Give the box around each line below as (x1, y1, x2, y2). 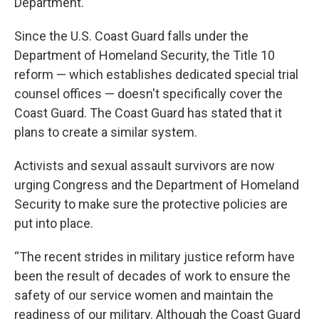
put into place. (14, 215, 93, 231)
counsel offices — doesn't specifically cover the (14, 85, 283, 101)
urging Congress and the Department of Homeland (14, 177, 299, 192)
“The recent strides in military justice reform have (14, 249, 295, 264)
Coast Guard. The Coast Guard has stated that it (14, 105, 282, 120)
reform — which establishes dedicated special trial (14, 66, 298, 82)
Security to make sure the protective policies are (14, 196, 288, 211)
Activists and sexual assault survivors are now (14, 157, 275, 173)
